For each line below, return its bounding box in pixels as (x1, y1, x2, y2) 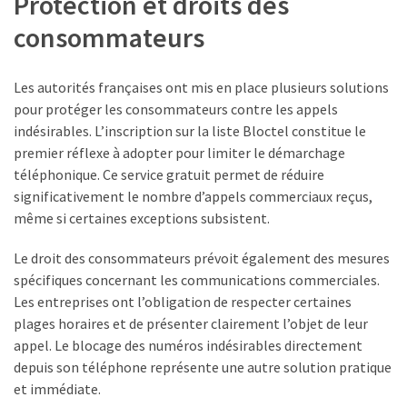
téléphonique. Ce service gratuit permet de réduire (14, 165, 324, 184)
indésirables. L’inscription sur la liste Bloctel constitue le (14, 122, 366, 141)
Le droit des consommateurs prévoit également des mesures (14, 249, 390, 268)
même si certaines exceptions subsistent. (14, 209, 270, 228)
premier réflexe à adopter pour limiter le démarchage (14, 144, 345, 163)
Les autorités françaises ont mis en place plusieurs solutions (14, 78, 389, 97)
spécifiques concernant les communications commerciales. (14, 271, 380, 290)
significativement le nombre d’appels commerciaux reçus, (14, 187, 372, 206)
